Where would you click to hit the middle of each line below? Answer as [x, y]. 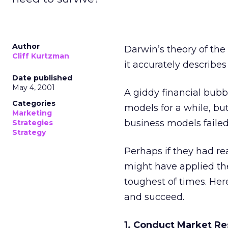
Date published [42, 78]
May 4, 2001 [34, 88]
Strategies [33, 123]
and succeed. [154, 197]
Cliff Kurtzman [41, 56]
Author [26, 46]
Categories [34, 103]
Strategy [29, 132]
